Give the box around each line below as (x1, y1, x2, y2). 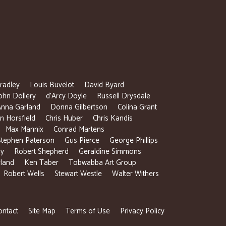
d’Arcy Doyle (46, 90, 87, 102)
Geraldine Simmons (79, 145, 141, 158)
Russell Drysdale (97, 90, 150, 102)
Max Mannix (6, 123, 43, 136)
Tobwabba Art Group (69, 156, 136, 169)
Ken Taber (24, 156, 59, 169)
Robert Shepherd (14, 145, 69, 158)
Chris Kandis (93, 112, 133, 125)
